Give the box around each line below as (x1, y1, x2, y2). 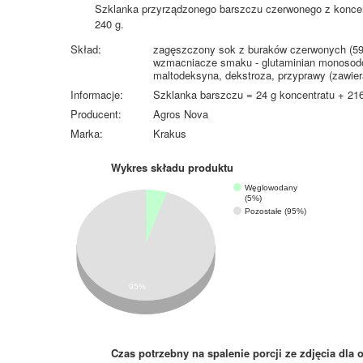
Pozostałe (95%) (245, 206, 306, 216)
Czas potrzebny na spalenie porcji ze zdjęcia (111, 345, 339, 361)
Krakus (153, 126, 186, 141)
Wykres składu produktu (111, 160, 233, 175)
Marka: (70, 126, 103, 141)
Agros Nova (153, 106, 208, 122)
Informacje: (70, 87, 123, 102)
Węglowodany (245, 182, 297, 192)
